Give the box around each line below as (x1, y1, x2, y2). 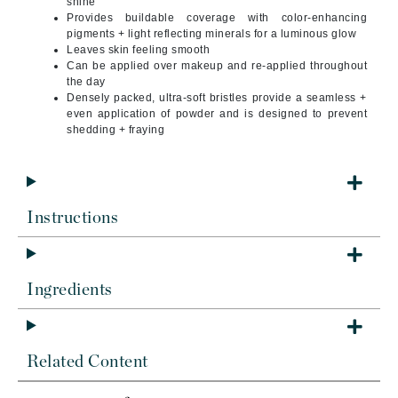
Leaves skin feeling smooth (67, 44, 210, 56)
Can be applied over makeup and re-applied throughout (67, 60, 367, 72)
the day (67, 76, 106, 88)
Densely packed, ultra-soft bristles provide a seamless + (67, 92, 367, 104)
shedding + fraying (67, 123, 164, 136)
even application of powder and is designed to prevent (67, 107, 367, 120)
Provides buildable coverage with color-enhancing (67, 12, 367, 24)
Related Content (27, 354, 148, 370)
